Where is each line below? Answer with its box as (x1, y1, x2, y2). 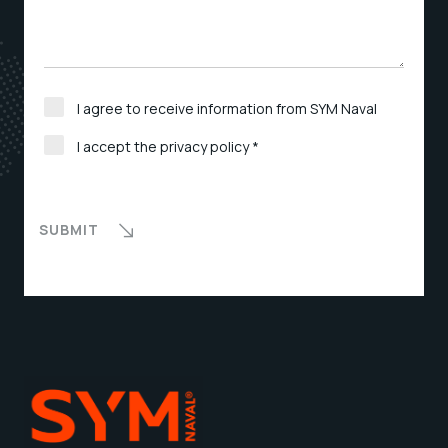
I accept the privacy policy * (77, 136, 259, 156)
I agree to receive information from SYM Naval (77, 98, 377, 118)
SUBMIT (39, 219, 99, 239)
